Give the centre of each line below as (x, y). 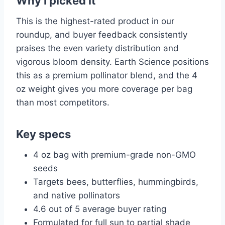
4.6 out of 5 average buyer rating (100, 209)
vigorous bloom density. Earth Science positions (113, 62)
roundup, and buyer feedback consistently (102, 35)
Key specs (43, 134)
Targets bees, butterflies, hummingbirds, (116, 182)
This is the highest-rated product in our (95, 21)
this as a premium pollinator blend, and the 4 (107, 76)
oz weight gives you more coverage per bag (104, 89)
